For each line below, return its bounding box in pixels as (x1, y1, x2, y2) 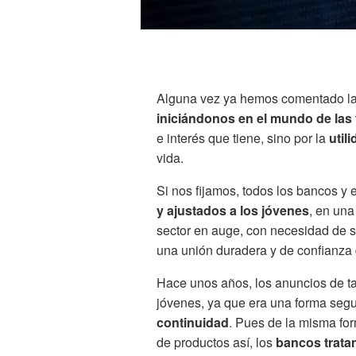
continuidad (157, 313, 229, 332)
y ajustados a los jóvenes (157, 201, 309, 220)
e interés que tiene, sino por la (157, 129, 329, 148)
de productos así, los (157, 333, 276, 352)
